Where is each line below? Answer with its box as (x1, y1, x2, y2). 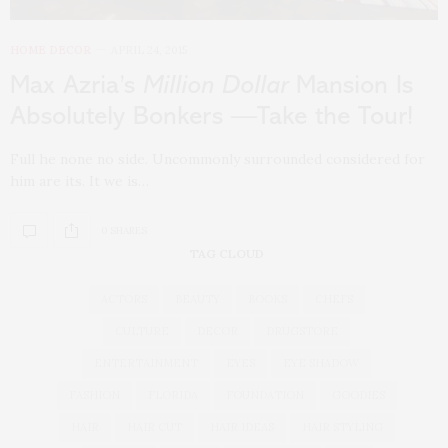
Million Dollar (143, 73, 288, 101)
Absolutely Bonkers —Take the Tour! (10, 104, 413, 132)
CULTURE (115, 324, 169, 339)
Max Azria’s (10, 73, 143, 101)
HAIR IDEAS (209, 420, 274, 435)
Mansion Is (288, 73, 413, 101)
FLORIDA (147, 388, 198, 403)
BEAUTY (174, 292, 220, 307)
